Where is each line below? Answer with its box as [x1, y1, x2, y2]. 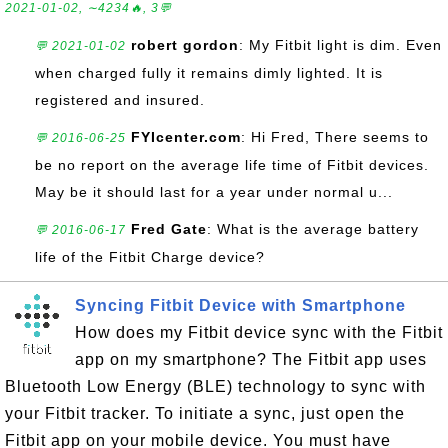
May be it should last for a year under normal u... [35, 184, 393, 200]
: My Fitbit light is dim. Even [239, 37, 442, 53]
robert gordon [131, 37, 239, 53]
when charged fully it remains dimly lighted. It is [35, 65, 383, 81]
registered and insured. [35, 92, 205, 108]
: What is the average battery [207, 221, 419, 237]
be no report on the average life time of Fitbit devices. [35, 157, 429, 173]
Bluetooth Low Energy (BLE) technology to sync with [5, 378, 426, 395]
